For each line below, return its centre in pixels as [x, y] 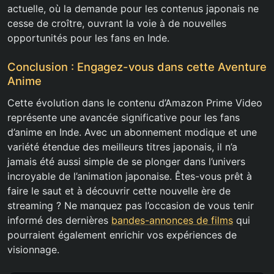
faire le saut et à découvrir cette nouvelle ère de [119, 191]
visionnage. [33, 250]
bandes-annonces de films [172, 220]
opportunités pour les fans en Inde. [88, 38]
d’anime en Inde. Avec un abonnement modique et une [132, 132]
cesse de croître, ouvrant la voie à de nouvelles [117, 24]
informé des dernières [59, 220]
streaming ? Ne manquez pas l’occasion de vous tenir [131, 206]
